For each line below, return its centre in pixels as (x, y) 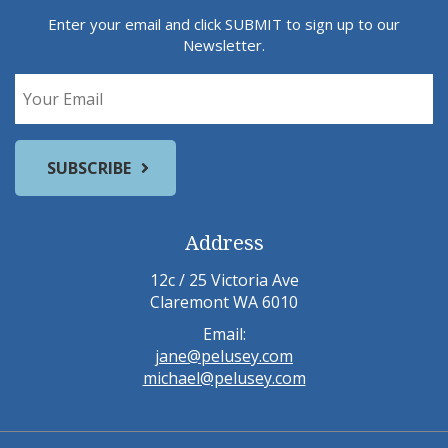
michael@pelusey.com (224, 377)
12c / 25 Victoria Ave (224, 279)
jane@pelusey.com (224, 355)
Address (224, 242)
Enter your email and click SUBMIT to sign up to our (224, 23)
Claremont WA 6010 (224, 301)
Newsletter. (224, 44)
